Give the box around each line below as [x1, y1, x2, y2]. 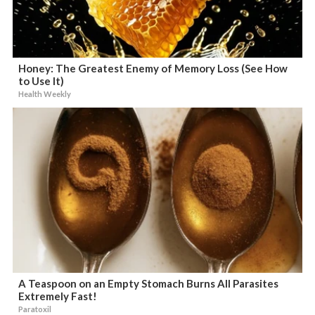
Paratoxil [18, 304, 52, 314]
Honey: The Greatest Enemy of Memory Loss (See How [18, 62, 288, 75]
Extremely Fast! [18, 290, 98, 302]
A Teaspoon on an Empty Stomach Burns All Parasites [18, 277, 279, 290]
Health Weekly [18, 89, 72, 98]
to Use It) [18, 75, 65, 87]
